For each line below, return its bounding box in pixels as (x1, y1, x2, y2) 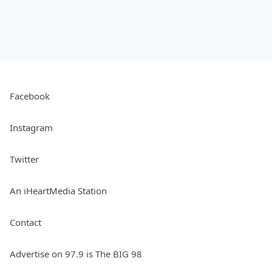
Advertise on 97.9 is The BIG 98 (10, 248, 142, 260)
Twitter (10, 153, 39, 165)
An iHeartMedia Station (10, 185, 107, 197)
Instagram (10, 121, 53, 134)
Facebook (10, 90, 50, 102)
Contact (10, 216, 41, 228)
